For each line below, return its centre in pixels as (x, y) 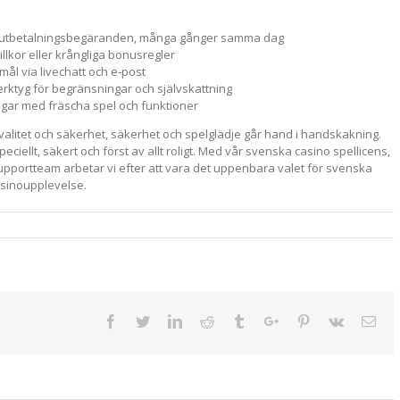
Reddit (232, 320)
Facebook (145, 320)
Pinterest (334, 320)
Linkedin (207, 320)
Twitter (169, 320)
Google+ (303, 320)
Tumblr (266, 320)
